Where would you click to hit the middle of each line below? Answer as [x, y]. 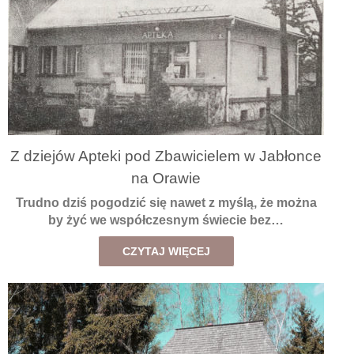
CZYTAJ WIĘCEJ [166, 252]
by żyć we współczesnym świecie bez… [166, 220]
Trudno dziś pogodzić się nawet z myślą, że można [166, 203]
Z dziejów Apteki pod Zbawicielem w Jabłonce [166, 156]
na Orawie [166, 178]
